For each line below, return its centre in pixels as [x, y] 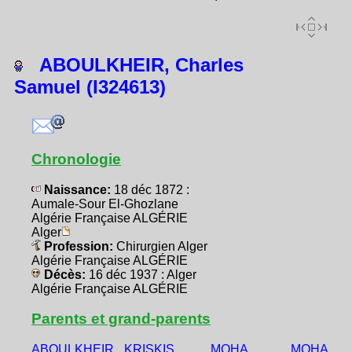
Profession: [79, 247]
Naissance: [77, 190]
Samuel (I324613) [90, 86]
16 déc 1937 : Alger [143, 275]
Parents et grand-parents [121, 319]
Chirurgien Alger [162, 247]
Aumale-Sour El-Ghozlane [105, 204]
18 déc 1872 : [152, 190]
